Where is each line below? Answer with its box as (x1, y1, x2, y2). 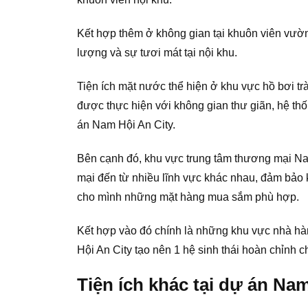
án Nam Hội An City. (77, 118, 175, 131)
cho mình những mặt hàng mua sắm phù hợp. (77, 190, 299, 203)
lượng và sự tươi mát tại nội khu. (77, 47, 237, 59)
